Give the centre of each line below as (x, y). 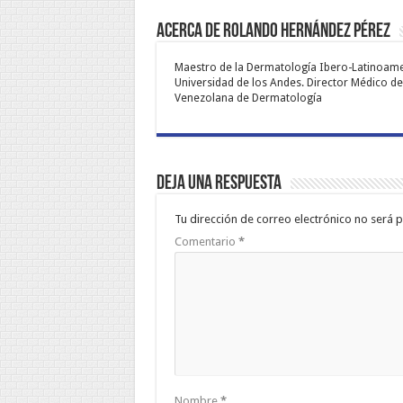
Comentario (206, 241)
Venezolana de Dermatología (248, 98)
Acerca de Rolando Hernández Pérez (273, 31)
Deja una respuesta (219, 184)
